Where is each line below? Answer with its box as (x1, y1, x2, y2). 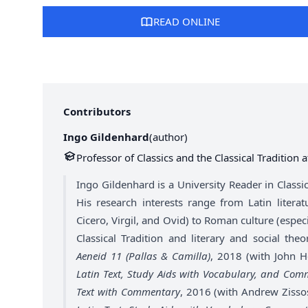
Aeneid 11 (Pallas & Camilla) (76, 248, 210, 263)
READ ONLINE (153, 14, 221, 29)
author (153, 130, 184, 144)
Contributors (63, 104, 131, 118)
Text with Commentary (76, 284, 180, 298)
